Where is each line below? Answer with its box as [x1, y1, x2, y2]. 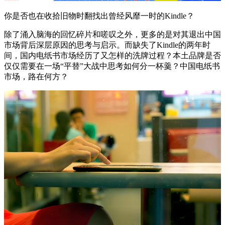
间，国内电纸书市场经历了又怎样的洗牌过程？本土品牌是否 [4, 51, 221, 60]
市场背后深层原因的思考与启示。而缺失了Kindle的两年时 [4, 41, 210, 50]
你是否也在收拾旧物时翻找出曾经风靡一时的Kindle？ [4, 12, 194, 21]
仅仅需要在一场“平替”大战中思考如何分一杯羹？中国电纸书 [4, 62, 220, 71]
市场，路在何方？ [4, 72, 68, 81]
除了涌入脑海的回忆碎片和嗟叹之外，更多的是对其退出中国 [4, 30, 221, 39]
